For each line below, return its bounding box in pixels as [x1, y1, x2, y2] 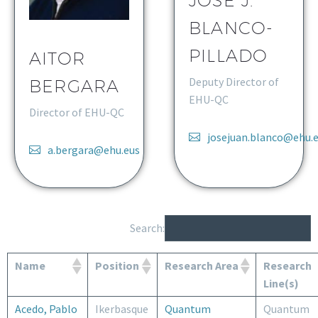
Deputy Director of [189, 75, 279, 89]
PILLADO [189, 45, 268, 66]
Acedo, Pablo [15, 302, 77, 317]
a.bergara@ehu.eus [48, 143, 140, 158]
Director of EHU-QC [29, 105, 124, 120]
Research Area [165, 258, 238, 273]
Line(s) [263, 276, 299, 291]
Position [95, 258, 139, 273]
